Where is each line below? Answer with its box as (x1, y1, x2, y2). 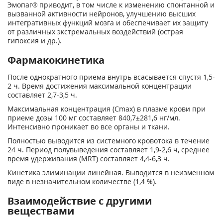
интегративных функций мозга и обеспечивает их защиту (7, 18, 208, 27)
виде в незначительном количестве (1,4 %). (7, 177, 157, 186)
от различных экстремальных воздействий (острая (7, 27, 183, 36)
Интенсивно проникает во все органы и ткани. (7, 122, 170, 131)
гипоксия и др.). (7, 36, 62, 45)
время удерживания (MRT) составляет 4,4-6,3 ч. (7, 154, 170, 163)
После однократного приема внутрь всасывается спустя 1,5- (7, 72, 215, 82)
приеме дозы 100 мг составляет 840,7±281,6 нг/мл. (7, 113, 180, 122)
